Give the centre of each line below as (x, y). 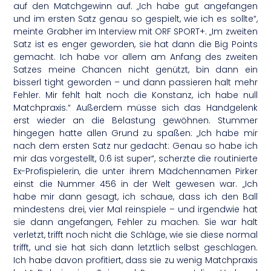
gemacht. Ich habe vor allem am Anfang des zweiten (135, 57)
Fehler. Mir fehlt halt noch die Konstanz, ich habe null (135, 95)
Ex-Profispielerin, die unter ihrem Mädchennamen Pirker (135, 171)
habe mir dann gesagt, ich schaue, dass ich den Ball (135, 197)
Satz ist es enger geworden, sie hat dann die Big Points (135, 44)
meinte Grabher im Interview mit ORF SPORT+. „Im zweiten (135, 32)
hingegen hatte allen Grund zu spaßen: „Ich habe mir (135, 133)
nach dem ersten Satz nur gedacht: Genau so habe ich (135, 146)
